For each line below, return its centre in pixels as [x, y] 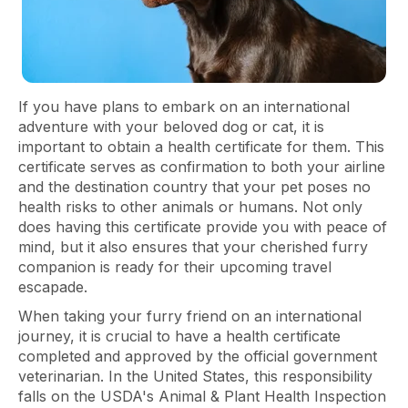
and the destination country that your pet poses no [194, 187]
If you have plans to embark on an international [184, 107]
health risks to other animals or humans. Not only [190, 207]
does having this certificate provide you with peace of [203, 227]
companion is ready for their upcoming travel [175, 267]
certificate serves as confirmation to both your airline [202, 167]
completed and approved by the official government [198, 357]
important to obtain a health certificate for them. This [201, 147]
